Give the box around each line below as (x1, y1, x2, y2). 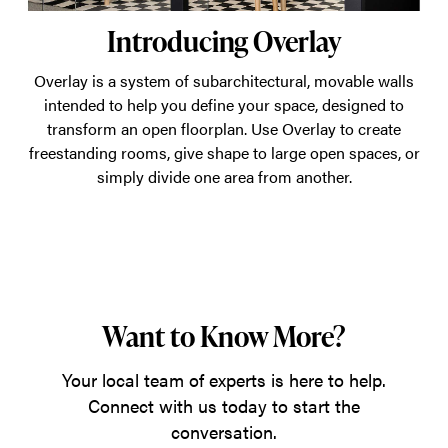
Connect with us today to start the (88, 393, 360, 418)
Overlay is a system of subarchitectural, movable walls (34, 69, 414, 92)
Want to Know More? (102, 317, 346, 355)
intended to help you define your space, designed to (44, 93, 404, 116)
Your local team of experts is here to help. (62, 367, 386, 392)
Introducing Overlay (106, 22, 342, 60)
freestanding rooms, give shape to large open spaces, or (28, 141, 420, 164)
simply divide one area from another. (96, 165, 352, 188)
